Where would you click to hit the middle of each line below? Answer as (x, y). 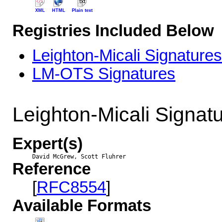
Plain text (83, 11)
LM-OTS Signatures (104, 74)
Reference (52, 169)
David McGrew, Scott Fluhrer (79, 157)
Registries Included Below (113, 31)
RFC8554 (71, 188)
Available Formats (82, 206)
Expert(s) (48, 144)
